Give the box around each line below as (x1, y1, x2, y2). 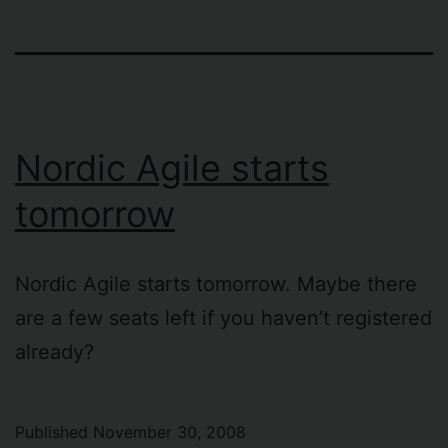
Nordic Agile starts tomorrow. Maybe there (15, 271, 417, 296)
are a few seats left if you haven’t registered (15, 305, 432, 330)
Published (15, 421, 93, 442)
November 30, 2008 (93, 421, 246, 442)
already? (15, 339, 106, 364)
